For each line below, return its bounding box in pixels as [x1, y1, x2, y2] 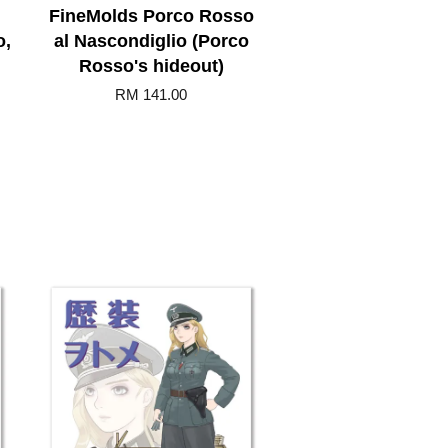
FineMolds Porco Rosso [48, 6, 254, 26]
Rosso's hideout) [78, 56, 224, 76]
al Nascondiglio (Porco [53, 31, 249, 51]
